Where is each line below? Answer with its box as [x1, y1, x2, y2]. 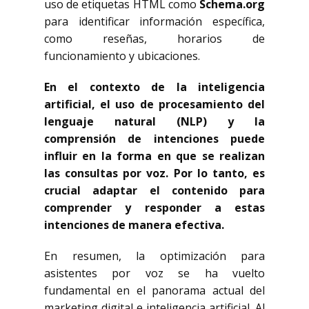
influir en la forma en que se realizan [44, 148, 265, 163]
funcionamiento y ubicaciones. [44, 48, 200, 63]
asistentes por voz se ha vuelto [44, 266, 265, 281]
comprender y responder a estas [44, 200, 265, 215]
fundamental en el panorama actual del [44, 283, 265, 298]
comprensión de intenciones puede [44, 131, 265, 146]
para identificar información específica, [44, 14, 265, 29]
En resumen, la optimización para [44, 248, 265, 263]
